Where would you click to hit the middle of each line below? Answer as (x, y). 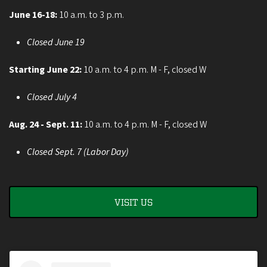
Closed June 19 (56, 42)
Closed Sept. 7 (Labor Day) (78, 152)
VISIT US (133, 202)
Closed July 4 (52, 97)
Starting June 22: (46, 69)
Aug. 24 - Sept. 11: (46, 124)
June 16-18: (33, 15)
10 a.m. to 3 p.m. (91, 15)
